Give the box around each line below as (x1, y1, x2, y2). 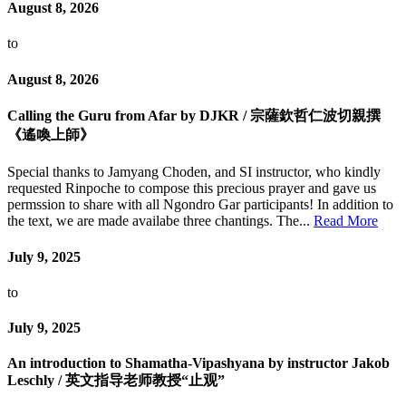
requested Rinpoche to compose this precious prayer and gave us (7, 180, 376, 197)
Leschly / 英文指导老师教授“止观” (7, 372, 225, 389)
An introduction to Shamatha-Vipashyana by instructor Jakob (7, 355, 390, 372)
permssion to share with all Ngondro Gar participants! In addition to (7, 197, 393, 213)
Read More (314, 213, 378, 229)
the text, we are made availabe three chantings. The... (7, 213, 314, 229)
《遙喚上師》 (7, 127, 94, 143)
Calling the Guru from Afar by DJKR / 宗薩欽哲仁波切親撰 (7, 108, 381, 124)
